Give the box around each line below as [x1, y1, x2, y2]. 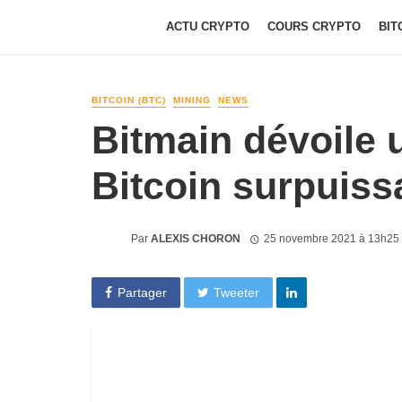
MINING [173, 95, 211, 105]
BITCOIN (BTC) [92, 95, 166, 105]
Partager [117, 284, 167, 300]
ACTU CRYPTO [166, 20, 249, 33]
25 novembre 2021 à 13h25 [263, 232, 399, 245]
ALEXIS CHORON [151, 232, 240, 245]
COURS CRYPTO [267, 20, 361, 33]
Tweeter [214, 284, 260, 300]
